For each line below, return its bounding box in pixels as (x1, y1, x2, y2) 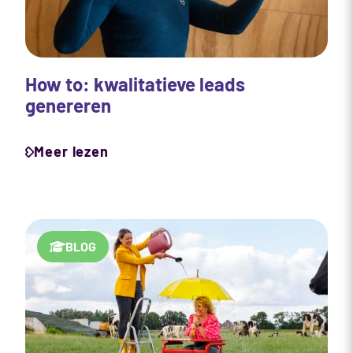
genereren (25, 94, 111, 117)
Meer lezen (34, 143, 109, 161)
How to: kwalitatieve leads (25, 72, 245, 96)
